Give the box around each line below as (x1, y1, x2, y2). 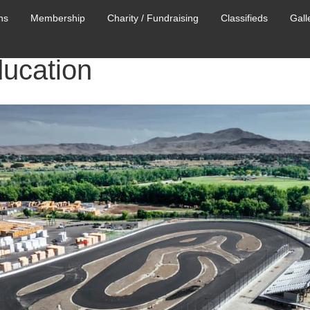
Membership (30, 12, 85, 24)
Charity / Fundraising (107, 12, 199, 24)
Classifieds (220, 12, 268, 24)
